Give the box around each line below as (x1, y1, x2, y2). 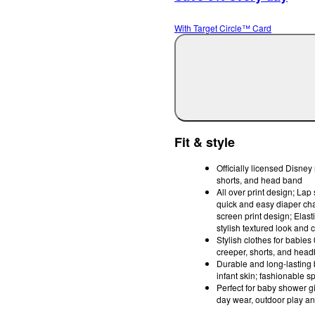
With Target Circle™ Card (174, 22, 271, 34)
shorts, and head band (217, 173, 302, 186)
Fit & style (174, 132, 235, 151)
